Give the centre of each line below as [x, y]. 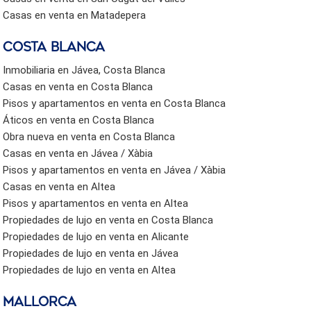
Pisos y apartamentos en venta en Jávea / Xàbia [115, 170]
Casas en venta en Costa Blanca [78, 86]
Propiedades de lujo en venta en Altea [90, 270]
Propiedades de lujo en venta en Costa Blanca [108, 220]
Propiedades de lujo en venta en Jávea [91, 253]
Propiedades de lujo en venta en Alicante [96, 236]
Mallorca [40, 302]
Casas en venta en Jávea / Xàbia [78, 153]
